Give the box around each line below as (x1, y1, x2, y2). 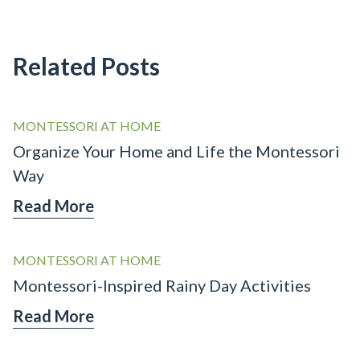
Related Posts (13, 51, 160, 81)
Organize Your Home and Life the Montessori (13, 141, 340, 162)
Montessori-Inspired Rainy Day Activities (13, 276, 311, 296)
